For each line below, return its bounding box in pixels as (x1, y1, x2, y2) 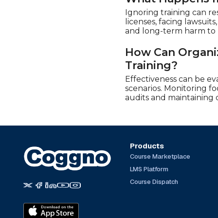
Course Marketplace (129, 152, 190, 161)
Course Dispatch (129, 177, 178, 186)
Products (129, 141, 164, 150)
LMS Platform (129, 164, 168, 173)
